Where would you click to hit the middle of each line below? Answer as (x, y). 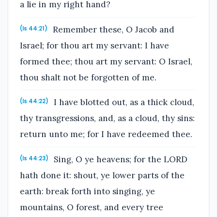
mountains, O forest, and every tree (92, 207)
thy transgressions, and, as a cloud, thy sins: (107, 118)
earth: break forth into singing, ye (87, 191)
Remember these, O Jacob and (113, 29)
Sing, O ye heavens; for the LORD (120, 159)
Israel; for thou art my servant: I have (94, 45)
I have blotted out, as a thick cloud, (123, 102)
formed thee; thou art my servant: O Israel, (106, 61)
